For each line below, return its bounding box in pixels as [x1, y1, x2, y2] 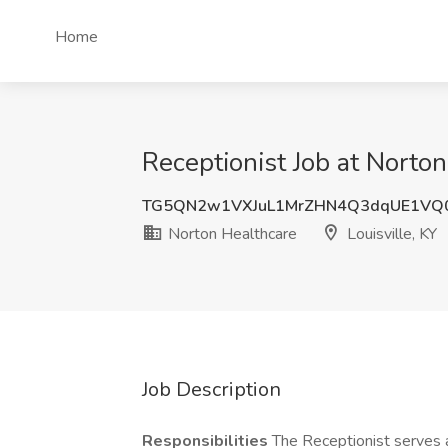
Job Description [142, 376, 281, 403]
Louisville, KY [343, 223, 437, 245]
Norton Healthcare [164, 223, 297, 245]
